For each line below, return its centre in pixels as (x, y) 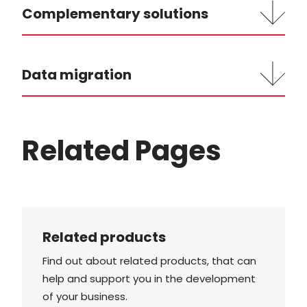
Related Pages (122, 151)
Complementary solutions (115, 14)
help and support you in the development (149, 279)
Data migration (77, 75)
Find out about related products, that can (149, 261)
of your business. (85, 296)
